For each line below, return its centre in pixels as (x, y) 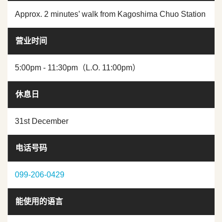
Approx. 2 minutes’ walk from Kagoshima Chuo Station (110, 14)
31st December (42, 121)
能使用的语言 (39, 202)
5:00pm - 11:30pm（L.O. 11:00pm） (78, 68)
